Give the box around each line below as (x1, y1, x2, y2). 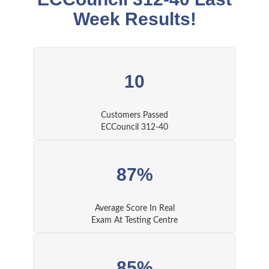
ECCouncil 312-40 (101, 123, 168, 132)
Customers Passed (101, 111, 168, 120)
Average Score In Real (94, 204, 175, 213)
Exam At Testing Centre (91, 216, 178, 225)
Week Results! (73, 9, 196, 29)
